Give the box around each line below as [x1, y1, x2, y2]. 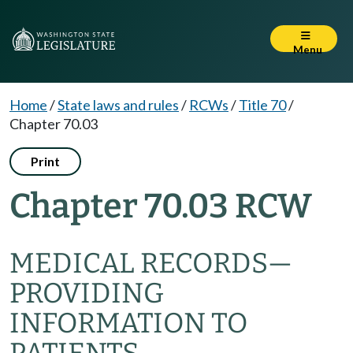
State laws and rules [58, 96, 179, 113]
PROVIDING [9, 277, 164, 310]
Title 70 [239, 96, 286, 113]
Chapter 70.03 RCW [9, 186, 312, 226]
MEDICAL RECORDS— [9, 247, 292, 280]
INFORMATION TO [9, 307, 247, 340]
